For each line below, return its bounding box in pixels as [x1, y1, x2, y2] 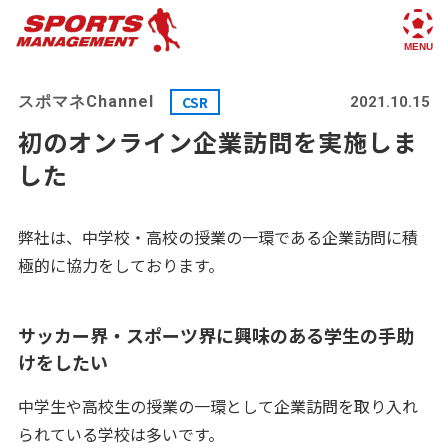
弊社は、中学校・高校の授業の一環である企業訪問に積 [17, 225, 418, 249]
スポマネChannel [17, 92, 154, 111]
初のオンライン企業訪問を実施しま [17, 124, 418, 159]
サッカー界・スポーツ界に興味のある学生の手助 [17, 322, 414, 349]
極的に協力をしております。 [17, 253, 224, 277]
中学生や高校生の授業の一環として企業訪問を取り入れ [17, 394, 418, 419]
